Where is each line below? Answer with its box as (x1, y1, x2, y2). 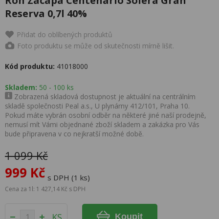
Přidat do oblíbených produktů (17, 30, 112, 39)
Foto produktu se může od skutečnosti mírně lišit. (17, 41, 174, 50)
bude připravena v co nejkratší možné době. (5, 129, 144, 138)
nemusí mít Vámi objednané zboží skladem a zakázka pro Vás (5, 120, 199, 129)
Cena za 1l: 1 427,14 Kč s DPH (5, 185, 86, 193)
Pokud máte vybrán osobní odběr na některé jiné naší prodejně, (5, 110, 206, 120)
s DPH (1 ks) (47, 173, 90, 182)
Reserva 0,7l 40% (5, 7, 87, 20)
